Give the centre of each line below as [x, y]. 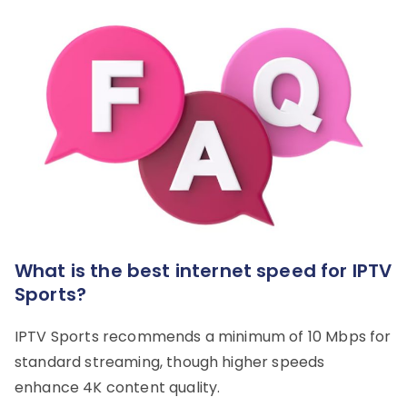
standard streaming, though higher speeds [170, 362]
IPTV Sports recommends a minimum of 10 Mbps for [203, 337]
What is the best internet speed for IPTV [203, 271]
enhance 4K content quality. [118, 388]
